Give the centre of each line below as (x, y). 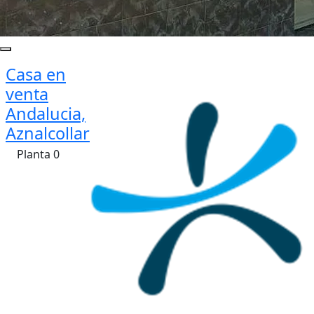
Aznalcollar (48, 133)
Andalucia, (46, 114)
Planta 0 (38, 154)
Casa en (36, 74)
